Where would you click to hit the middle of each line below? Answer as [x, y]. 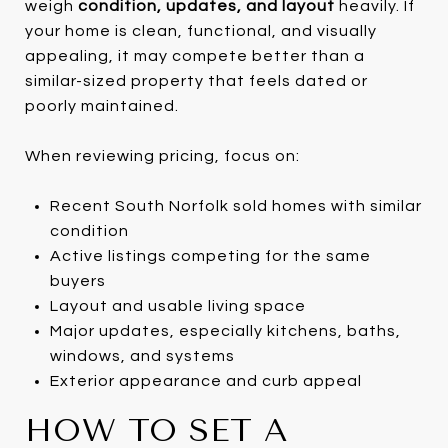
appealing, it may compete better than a [195, 55]
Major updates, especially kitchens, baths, [225, 330]
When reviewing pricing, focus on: [162, 155]
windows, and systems [142, 355]
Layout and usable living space [177, 305]
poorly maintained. [102, 105]
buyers [77, 280]
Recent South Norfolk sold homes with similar [235, 205]
